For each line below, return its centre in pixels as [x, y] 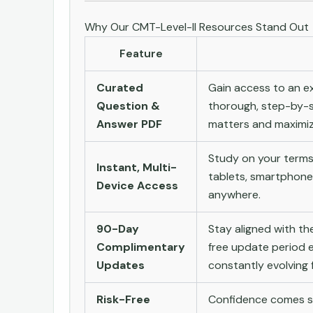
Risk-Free [123, 299]
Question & [128, 105]
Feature [141, 53]
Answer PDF [129, 124]
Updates [121, 265]
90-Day [118, 228]
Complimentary [141, 247]
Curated [120, 87]
